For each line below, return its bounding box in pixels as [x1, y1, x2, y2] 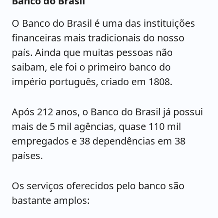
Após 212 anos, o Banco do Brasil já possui [12, 105, 203, 118]
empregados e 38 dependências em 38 [12, 134, 185, 147]
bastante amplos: [12, 194, 90, 207]
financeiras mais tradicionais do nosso [12, 31, 184, 44]
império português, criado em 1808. [12, 75, 172, 88]
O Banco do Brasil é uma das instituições [12, 17, 195, 30]
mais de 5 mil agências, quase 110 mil [12, 120, 181, 133]
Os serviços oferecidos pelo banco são [12, 179, 184, 192]
